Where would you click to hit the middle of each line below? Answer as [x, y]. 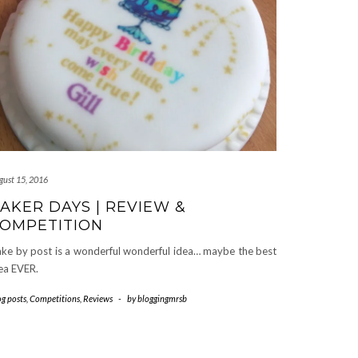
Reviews [98, 298]
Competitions [55, 298]
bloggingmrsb [162, 298]
